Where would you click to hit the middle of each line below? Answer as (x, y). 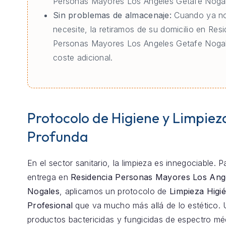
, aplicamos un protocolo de (115, 191)
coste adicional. (83, 58)
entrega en (49, 177)
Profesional (50, 205)
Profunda (58, 137)
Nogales (43, 191)
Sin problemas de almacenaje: (112, 15)
